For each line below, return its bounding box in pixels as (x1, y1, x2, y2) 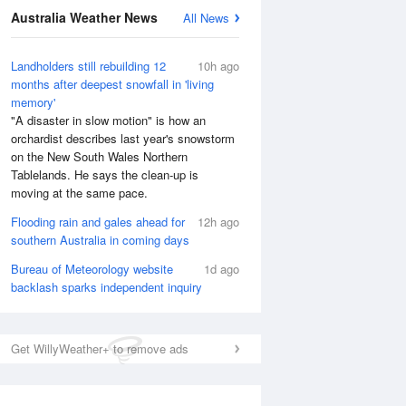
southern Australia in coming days (11, 231, 189, 248)
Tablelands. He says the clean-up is (11, 166, 198, 183)
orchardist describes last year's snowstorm (11, 130, 235, 147)
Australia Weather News (11, 8, 158, 26)
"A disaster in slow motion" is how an (11, 111, 206, 129)
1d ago (204, 260, 239, 277)
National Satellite (238, 279, 331, 296)
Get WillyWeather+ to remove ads (11, 340, 188, 357)
